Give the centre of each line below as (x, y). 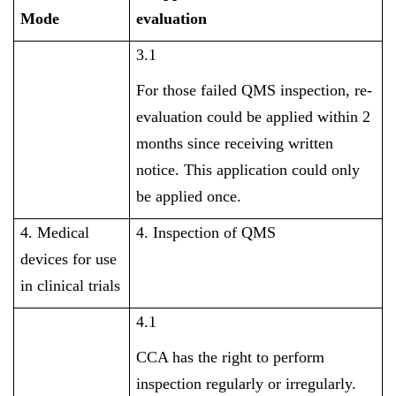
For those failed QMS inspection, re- (255, 90)
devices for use (69, 259)
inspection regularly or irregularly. (247, 384)
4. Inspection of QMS (206, 232)
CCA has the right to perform (231, 357)
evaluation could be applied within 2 (254, 117)
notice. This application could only (248, 170)
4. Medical (55, 232)
